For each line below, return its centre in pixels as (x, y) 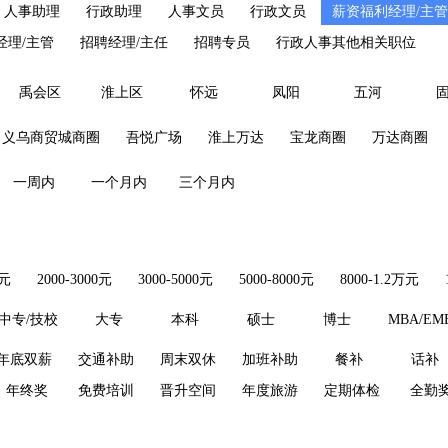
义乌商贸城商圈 (51, 137)
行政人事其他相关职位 (346, 42)
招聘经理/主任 (124, 42)
